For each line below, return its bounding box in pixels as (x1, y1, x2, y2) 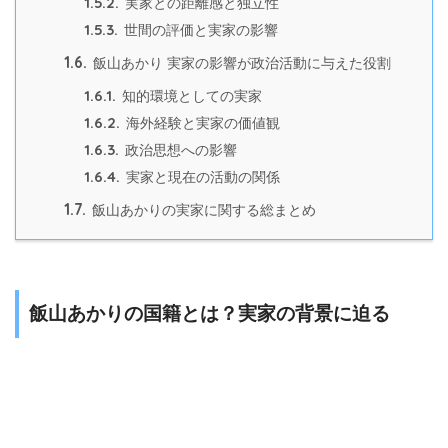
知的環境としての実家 (118, 89, 262, 105)
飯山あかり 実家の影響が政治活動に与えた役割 (89, 55, 391, 72)
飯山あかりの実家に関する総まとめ (88, 202, 316, 219)
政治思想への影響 (121, 143, 237, 159)
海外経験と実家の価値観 (122, 116, 280, 132)
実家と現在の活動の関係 (122, 170, 280, 186)
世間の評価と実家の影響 (120, 23, 278, 39)
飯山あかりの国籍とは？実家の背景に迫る (29, 302, 390, 324)
